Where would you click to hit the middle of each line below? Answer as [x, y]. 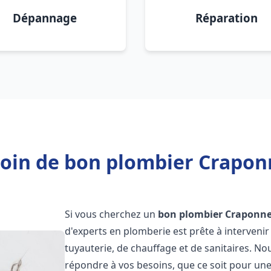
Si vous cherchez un [112, 214]
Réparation [226, 18]
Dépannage [45, 18]
